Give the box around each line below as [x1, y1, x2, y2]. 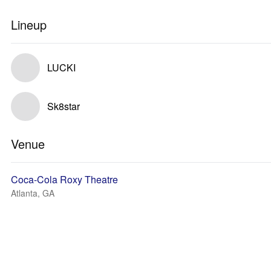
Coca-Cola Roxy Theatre [11, 172, 118, 186]
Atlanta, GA [11, 187, 54, 199]
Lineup [11, 16, 47, 33]
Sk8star [47, 99, 80, 113]
